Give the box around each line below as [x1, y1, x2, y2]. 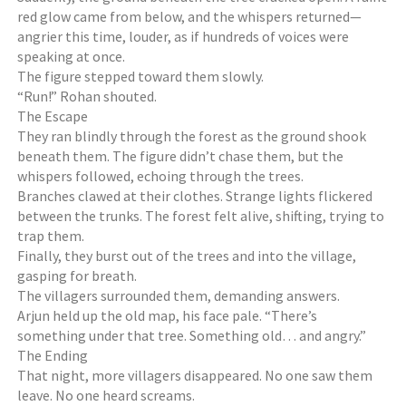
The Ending [17, 346, 89, 364]
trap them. [17, 227, 85, 245]
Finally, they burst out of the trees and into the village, [17, 246, 357, 265]
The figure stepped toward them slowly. [17, 67, 265, 85]
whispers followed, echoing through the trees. [17, 167, 304, 185]
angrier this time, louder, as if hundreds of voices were [17, 27, 350, 45]
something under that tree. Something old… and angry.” [17, 326, 367, 344]
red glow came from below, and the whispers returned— [17, 7, 362, 25]
